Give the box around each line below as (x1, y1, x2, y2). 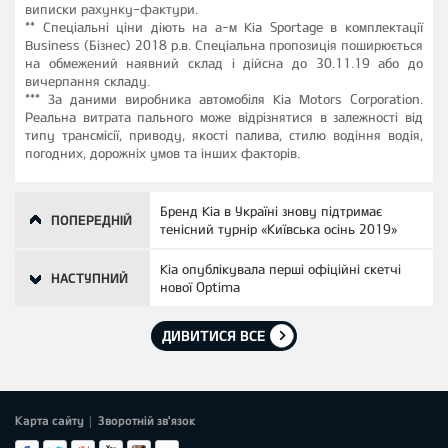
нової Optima (160, 279, 240, 295)
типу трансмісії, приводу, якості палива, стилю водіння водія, (25, 127, 423, 143)
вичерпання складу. (25, 73, 150, 89)
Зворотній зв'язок (98, 413, 196, 428)
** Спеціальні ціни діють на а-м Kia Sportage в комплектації (25, 19, 423, 35)
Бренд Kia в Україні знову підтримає (160, 203, 382, 219)
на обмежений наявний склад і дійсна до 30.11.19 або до (25, 55, 423, 71)
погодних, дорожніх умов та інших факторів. (25, 145, 300, 161)
